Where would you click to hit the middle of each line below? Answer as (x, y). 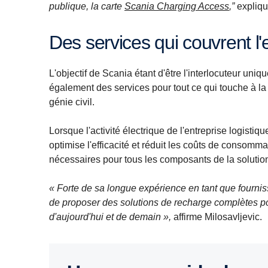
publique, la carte (87, 7)
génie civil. (72, 102)
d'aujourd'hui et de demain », (110, 217)
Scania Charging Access (177, 7)
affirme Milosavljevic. (217, 217)
